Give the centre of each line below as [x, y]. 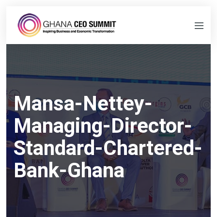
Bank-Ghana [69, 170]
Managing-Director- [103, 125]
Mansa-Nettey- [83, 103]
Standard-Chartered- [108, 148]
